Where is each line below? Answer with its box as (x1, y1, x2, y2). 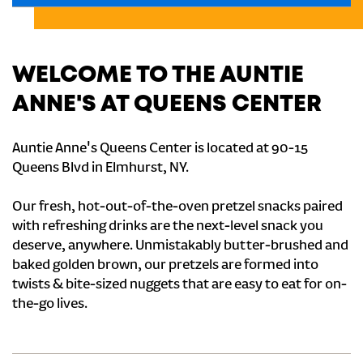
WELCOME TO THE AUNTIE (12, 66, 304, 86)
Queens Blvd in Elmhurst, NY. (12, 160, 189, 177)
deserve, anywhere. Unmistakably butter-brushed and (12, 238, 348, 254)
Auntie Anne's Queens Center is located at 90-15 (12, 141, 308, 157)
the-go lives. (12, 297, 88, 313)
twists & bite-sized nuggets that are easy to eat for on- (12, 277, 347, 293)
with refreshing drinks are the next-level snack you (12, 219, 323, 235)
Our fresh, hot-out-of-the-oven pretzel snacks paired (12, 199, 343, 216)
